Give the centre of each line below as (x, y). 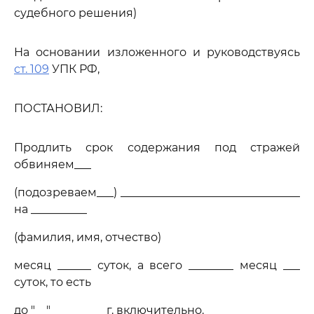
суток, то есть (53, 282)
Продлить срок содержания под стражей (157, 148)
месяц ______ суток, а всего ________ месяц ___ (157, 265)
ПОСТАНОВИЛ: (58, 108)
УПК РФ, (74, 69)
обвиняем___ (53, 164)
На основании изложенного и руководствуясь (157, 52)
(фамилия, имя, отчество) (88, 237)
